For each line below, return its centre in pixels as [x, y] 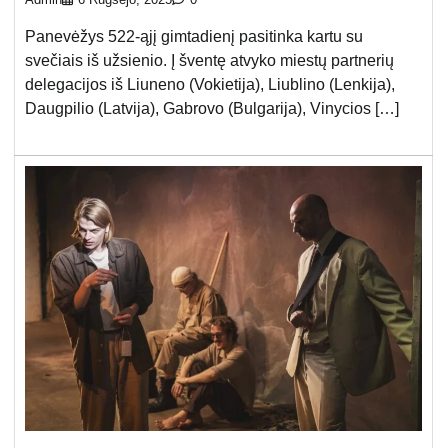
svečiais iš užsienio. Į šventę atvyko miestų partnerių [209, 61]
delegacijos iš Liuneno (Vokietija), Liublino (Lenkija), [210, 85]
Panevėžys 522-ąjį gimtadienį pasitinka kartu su [194, 37]
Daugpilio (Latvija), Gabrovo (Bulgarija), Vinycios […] [212, 109]
